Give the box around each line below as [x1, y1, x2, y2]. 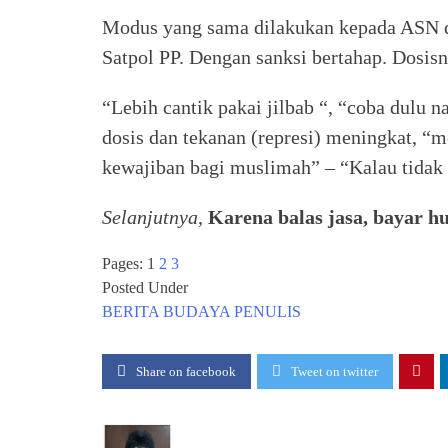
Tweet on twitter [291, 363, 378, 379]
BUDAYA [163, 302, 230, 320]
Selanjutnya [102, 205, 198, 228]
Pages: [102, 254, 147, 272]
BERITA [102, 302, 159, 320]
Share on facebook [136, 363, 236, 379]
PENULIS [234, 302, 301, 320]
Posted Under [102, 278, 188, 296]
